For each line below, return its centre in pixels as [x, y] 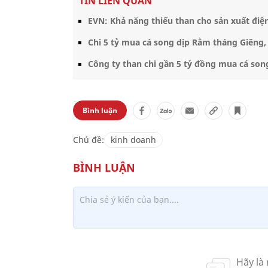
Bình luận [100, 110]
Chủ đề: [89, 140]
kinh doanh [133, 140]
